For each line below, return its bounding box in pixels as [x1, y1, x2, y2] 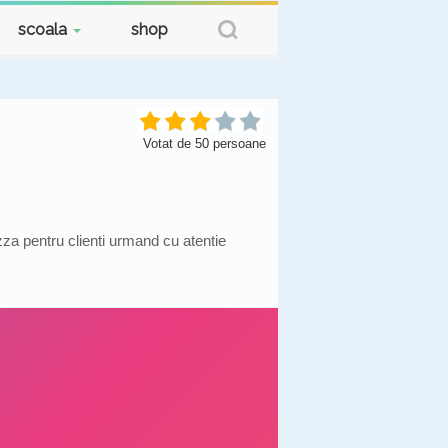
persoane [209, 136, 266, 151]
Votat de [143, 136, 195, 151]
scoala [18, 20, 71, 39]
